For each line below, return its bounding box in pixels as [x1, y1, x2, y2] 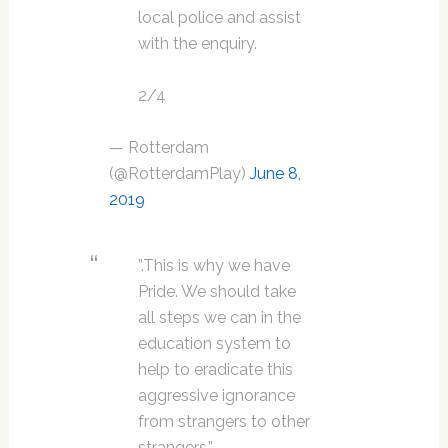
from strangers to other [137, 411, 310, 431]
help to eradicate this [137, 359, 293, 379]
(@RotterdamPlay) [108, 163, 250, 183]
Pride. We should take [137, 281, 296, 301]
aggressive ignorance [137, 385, 295, 405]
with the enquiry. [137, 33, 257, 53]
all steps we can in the [137, 307, 301, 327]
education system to [137, 333, 291, 353]
